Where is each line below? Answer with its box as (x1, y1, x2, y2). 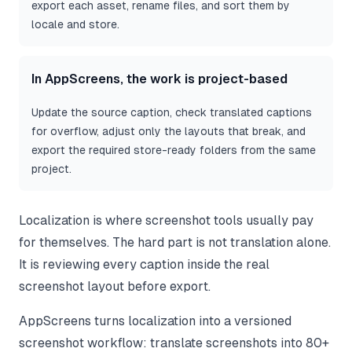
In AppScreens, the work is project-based (31, 71, 288, 87)
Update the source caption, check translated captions (31, 106, 312, 119)
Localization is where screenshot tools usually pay (19, 213, 313, 229)
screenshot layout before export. (19, 279, 211, 295)
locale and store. (31, 18, 119, 31)
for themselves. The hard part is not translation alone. (19, 235, 331, 251)
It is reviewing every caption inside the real (19, 257, 269, 273)
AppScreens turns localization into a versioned (19, 313, 291, 329)
